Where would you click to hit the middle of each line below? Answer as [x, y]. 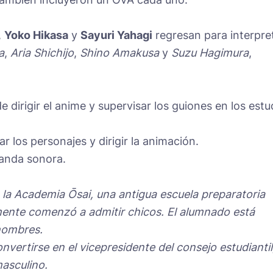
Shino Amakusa [119, 52]
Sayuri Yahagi [116, 35]
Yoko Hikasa [36, 35]
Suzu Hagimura [210, 52]
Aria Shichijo [42, 52]
